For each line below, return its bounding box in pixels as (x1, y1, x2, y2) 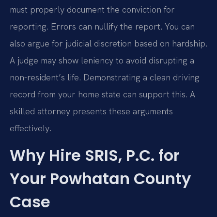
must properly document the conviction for (10, 4, 175, 15)
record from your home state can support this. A (10, 89, 195, 100)
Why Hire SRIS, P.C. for (10, 144, 180, 166)
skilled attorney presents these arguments (10, 106, 173, 117)
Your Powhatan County (10, 167, 191, 189)
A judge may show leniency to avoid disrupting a (10, 55, 194, 66)
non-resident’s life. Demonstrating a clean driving (10, 72, 200, 83)
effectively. (10, 123, 51, 134)
